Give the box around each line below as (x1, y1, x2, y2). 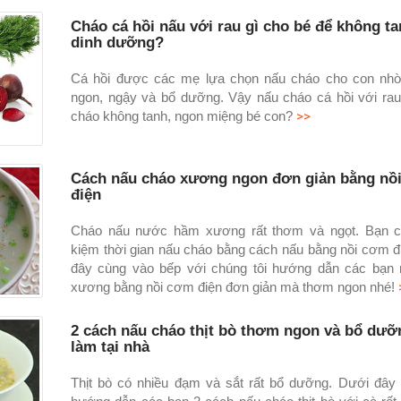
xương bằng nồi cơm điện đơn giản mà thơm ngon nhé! (70, 278, 395, 294)
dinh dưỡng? (70, 33, 164, 51)
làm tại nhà (70, 337, 149, 355)
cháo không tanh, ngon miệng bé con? (70, 107, 293, 124)
